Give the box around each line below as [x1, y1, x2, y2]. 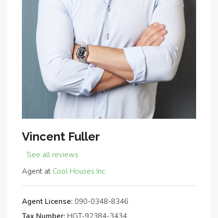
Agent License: [22, 196, 73, 206]
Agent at [22, 166, 53, 176]
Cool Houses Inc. [53, 166, 107, 176]
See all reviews [27, 149, 78, 160]
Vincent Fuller [22, 129, 100, 144]
